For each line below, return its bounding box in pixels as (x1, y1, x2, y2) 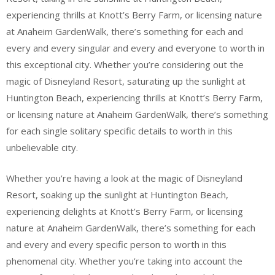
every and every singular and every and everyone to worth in (6, 42, 265, 54)
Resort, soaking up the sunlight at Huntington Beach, (6, 188, 228, 201)
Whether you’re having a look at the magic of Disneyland (6, 171, 242, 184)
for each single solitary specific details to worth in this (6, 125, 233, 137)
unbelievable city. (6, 141, 78, 153)
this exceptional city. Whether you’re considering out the (6, 58, 244, 71)
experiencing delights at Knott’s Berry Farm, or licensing (6, 204, 243, 217)
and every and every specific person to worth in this (6, 238, 227, 250)
